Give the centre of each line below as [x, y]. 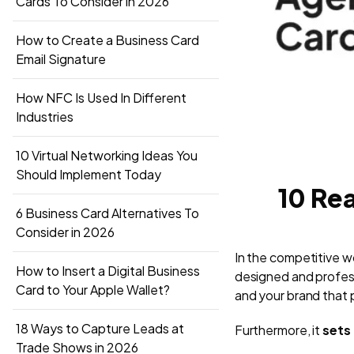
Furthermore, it [277, 330]
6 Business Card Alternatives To [107, 213]
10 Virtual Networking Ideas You [107, 155]
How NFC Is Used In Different [101, 97]
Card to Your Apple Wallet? [93, 289]
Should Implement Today [88, 174]
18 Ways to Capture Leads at [100, 328]
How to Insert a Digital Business [108, 270]
